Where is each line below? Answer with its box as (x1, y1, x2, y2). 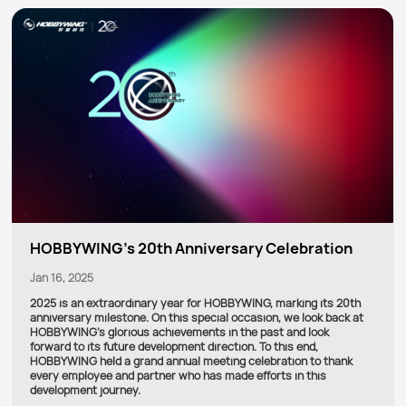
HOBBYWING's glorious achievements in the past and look (30, 324, 329, 341)
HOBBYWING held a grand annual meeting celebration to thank (30, 353, 353, 370)
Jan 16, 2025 (30, 269, 93, 285)
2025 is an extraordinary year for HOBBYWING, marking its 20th (30, 295, 361, 312)
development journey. (30, 382, 140, 399)
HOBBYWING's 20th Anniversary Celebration (30, 237, 353, 258)
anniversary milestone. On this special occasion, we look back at (30, 310, 363, 326)
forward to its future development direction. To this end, (30, 339, 318, 355)
